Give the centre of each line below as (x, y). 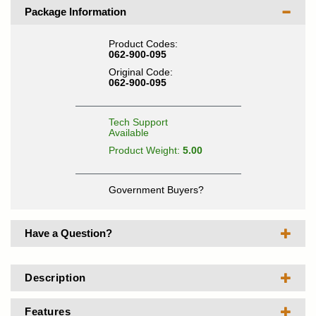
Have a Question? (68, 233)
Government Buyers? (156, 190)
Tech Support (138, 122)
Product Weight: (145, 150)
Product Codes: (143, 44)
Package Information (75, 12)
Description (55, 278)
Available (128, 133)
